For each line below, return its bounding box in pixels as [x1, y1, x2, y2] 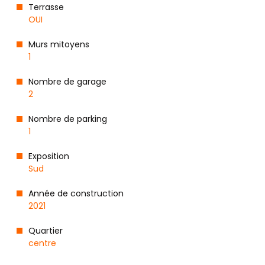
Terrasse [28, 1, 64, 14]
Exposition [28, 150, 69, 163]
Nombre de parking [28, 113, 107, 125]
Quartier [28, 225, 63, 237]
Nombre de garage [28, 76, 106, 88]
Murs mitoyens [28, 38, 89, 51]
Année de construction [28, 188, 124, 200]
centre [28, 237, 56, 250]
